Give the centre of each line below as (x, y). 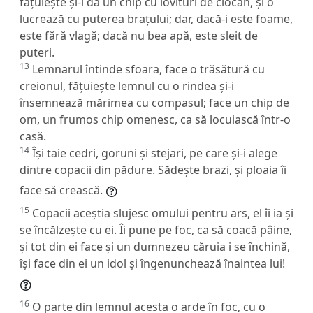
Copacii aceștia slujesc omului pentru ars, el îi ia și (163, 213)
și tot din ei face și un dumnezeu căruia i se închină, (155, 246)
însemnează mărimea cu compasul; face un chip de (154, 102)
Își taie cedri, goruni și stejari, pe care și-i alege (155, 153)
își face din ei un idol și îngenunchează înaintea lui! (152, 263)
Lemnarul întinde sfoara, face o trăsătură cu (148, 69)
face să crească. (61, 190)
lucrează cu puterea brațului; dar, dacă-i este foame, (156, 19)
